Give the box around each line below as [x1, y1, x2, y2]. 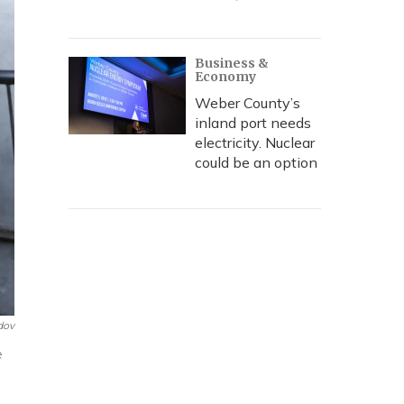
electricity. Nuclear [195, 133, 315, 151]
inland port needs [195, 114, 311, 132]
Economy [195, 69, 256, 85]
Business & [195, 55, 269, 71]
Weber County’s [195, 94, 300, 112]
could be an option [195, 153, 317, 171]
